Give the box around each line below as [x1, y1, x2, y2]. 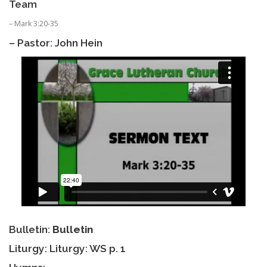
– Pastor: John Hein [9, 37, 103, 49]
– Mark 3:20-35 [9, 18, 58, 29]
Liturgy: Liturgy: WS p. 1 [9, 243, 126, 255]
